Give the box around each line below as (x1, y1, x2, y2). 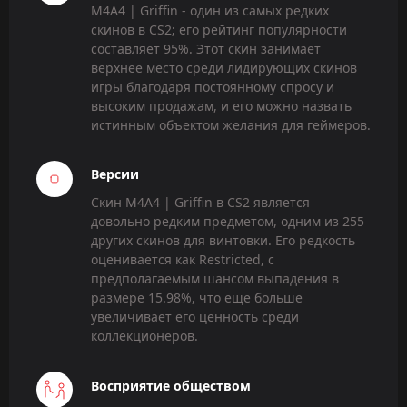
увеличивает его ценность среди (91, 308, 299, 326)
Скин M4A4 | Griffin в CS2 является (91, 194, 310, 212)
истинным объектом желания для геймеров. (91, 116, 371, 134)
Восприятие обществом (91, 376, 251, 394)
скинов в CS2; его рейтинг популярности (91, 21, 347, 39)
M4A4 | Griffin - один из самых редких (91, 2, 329, 20)
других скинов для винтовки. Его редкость (91, 232, 355, 250)
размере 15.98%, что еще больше (91, 289, 303, 307)
